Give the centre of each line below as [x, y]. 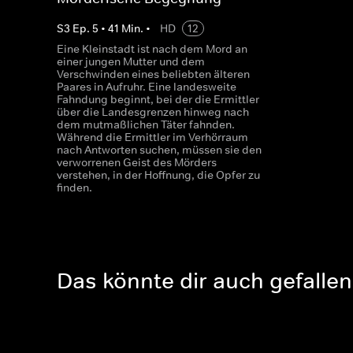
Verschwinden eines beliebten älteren [153, 74]
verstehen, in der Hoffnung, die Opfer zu [158, 175]
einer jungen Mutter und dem [131, 61]
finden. [74, 188]
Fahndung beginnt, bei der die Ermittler [158, 99]
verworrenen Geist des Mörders [137, 162]
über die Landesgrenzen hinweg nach [153, 112]
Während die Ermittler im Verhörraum [152, 137]
